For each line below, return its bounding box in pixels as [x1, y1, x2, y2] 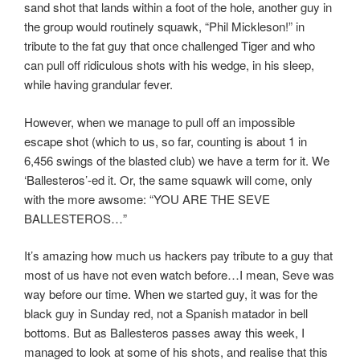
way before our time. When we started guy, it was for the [24, 285, 317, 303]
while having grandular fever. [24, 76, 173, 93]
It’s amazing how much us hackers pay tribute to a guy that [24, 247, 333, 264]
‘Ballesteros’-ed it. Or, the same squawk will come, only [24, 170, 313, 188]
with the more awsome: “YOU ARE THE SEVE [24, 190, 270, 207]
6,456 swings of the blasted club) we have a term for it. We [24, 151, 329, 169]
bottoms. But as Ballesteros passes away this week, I [24, 324, 305, 342]
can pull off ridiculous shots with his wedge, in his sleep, [24, 56, 314, 74]
